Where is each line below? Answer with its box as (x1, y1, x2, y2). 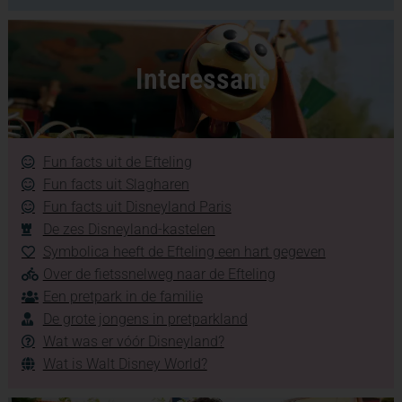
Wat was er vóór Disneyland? (42, 332, 224, 350)
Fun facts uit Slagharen (42, 175, 189, 193)
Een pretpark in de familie (42, 287, 203, 305)
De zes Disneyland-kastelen (42, 220, 215, 238)
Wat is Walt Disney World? (42, 354, 207, 372)
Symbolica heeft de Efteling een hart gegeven (42, 242, 326, 260)
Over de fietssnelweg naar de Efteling (42, 265, 275, 283)
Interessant (135, 61, 267, 96)
